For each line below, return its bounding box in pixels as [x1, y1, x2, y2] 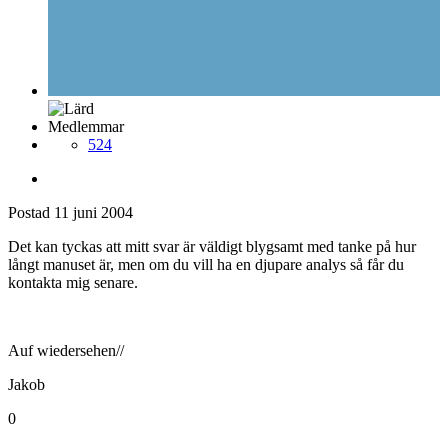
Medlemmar [48, 118, 124, 136]
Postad [8, 204, 54, 222]
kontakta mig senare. [8, 274, 138, 292]
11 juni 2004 [54, 204, 133, 222]
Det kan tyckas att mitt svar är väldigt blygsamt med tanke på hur [8, 238, 416, 256]
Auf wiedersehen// [8, 342, 124, 360]
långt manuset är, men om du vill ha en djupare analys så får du [8, 256, 404, 274]
